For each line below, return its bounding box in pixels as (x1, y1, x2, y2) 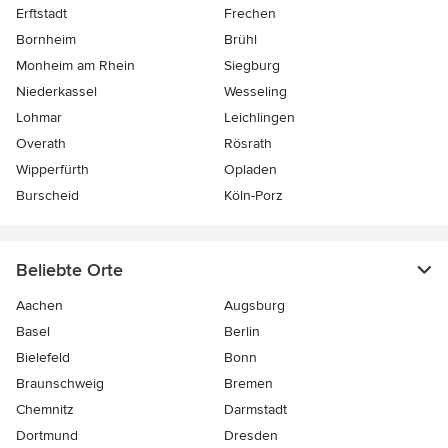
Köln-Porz (224, 187, 283, 205)
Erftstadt (16, 5, 67, 23)
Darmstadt (224, 401, 287, 419)
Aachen (16, 297, 63, 315)
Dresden (224, 427, 278, 445)
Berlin (224, 323, 260, 341)
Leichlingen (224, 109, 295, 127)
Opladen (224, 161, 277, 179)
